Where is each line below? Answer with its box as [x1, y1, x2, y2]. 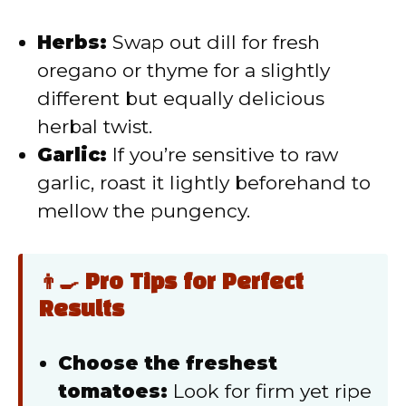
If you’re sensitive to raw [107, 143, 338, 167]
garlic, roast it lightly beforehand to [37, 171, 371, 195]
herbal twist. [37, 115, 152, 139]
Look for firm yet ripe [168, 379, 372, 402]
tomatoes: [58, 379, 168, 402]
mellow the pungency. [37, 199, 250, 223]
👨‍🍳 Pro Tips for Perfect [39, 273, 304, 294]
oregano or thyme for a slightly [37, 59, 330, 82]
